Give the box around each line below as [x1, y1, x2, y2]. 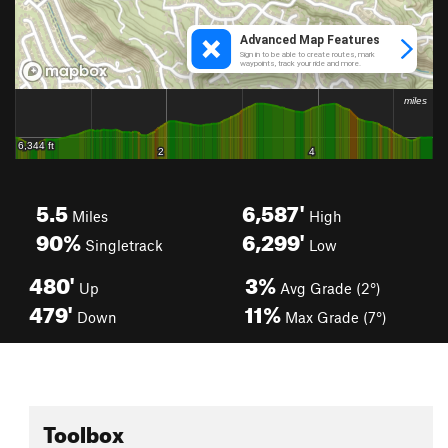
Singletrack [81, 236, 163, 254]
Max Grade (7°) [281, 308, 387, 326]
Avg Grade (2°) [276, 279, 381, 297]
